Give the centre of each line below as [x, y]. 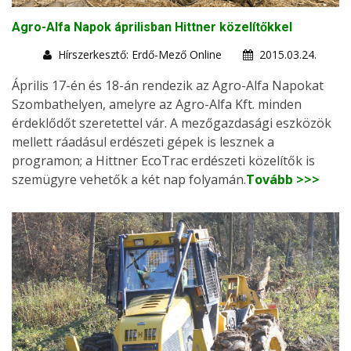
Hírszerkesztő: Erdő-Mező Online [140, 54]
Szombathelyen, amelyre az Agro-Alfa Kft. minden [157, 104]
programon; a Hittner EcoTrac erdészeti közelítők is [163, 160]
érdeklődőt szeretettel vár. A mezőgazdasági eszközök [172, 123]
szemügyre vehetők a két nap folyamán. [129, 179]
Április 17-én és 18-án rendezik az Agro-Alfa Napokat [168, 85]
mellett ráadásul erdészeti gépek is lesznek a [143, 141]
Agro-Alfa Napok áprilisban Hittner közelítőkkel [152, 27]
